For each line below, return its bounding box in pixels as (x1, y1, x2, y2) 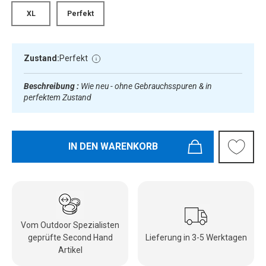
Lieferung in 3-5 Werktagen (145, 232, 247, 242)
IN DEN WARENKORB (68, 140, 158, 152)
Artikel (58, 245, 83, 255)
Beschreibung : (24, 81, 81, 91)
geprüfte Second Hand (27, 232, 113, 242)
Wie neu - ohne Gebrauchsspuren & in (81, 81, 212, 91)
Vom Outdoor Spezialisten (21, 220, 119, 230)
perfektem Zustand (24, 92, 91, 102)
